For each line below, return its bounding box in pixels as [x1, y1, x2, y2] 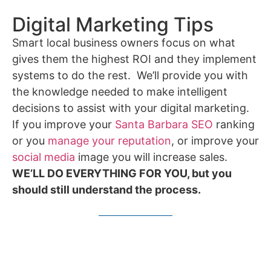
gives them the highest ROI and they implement [12, 52, 256, 65]
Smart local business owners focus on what [12, 36, 235, 49]
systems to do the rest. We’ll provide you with [12, 68, 248, 82]
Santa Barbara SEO [115, 117, 213, 131]
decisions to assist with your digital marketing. [12, 101, 252, 114]
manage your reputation [48, 134, 171, 147]
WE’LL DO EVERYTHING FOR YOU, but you [12, 166, 232, 180]
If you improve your [12, 117, 115, 131]
